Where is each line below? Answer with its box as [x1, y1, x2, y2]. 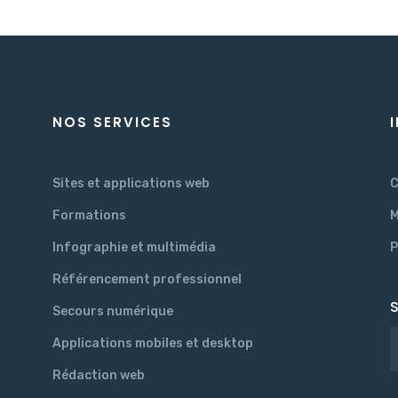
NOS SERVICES [52, 113, 172, 132]
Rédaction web [52, 368, 145, 384]
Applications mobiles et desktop [52, 336, 253, 352]
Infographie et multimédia [52, 240, 216, 256]
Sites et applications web [52, 176, 210, 192]
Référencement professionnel [52, 272, 242, 288]
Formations [52, 208, 126, 224]
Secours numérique [52, 304, 173, 320]
